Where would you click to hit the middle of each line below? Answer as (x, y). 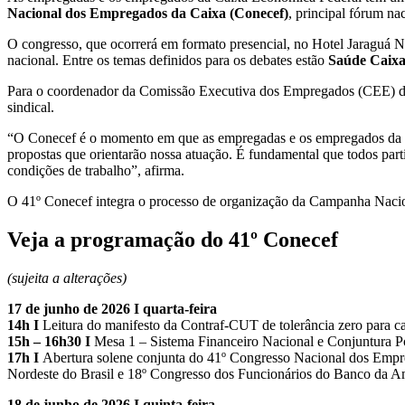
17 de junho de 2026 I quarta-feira (112, 308)
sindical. (31, 107)
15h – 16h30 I (49, 341)
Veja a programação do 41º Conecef (173, 239)
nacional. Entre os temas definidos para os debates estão (168, 60)
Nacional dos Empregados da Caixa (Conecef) (148, 13)
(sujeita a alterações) (67, 278)
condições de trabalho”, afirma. (96, 170)
